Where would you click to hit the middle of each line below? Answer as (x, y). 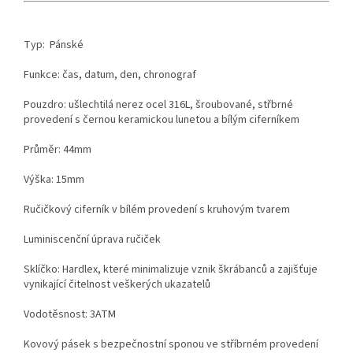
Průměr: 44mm (58, 150)
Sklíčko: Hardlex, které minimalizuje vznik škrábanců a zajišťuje (171, 270)
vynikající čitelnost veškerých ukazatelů (117, 285)
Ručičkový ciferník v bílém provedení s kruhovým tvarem (157, 210)
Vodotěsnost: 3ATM (70, 315)
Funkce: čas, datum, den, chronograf (110, 75)
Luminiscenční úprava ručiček (92, 240)
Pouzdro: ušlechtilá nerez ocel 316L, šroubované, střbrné (158, 105)
